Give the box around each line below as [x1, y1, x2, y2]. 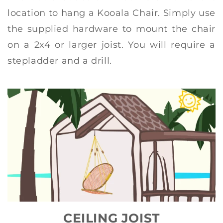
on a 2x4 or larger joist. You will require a [7, 39, 216, 50]
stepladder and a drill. [7, 55, 112, 66]
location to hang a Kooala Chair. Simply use [7, 7, 216, 18]
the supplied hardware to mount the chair [7, 23, 216, 34]
